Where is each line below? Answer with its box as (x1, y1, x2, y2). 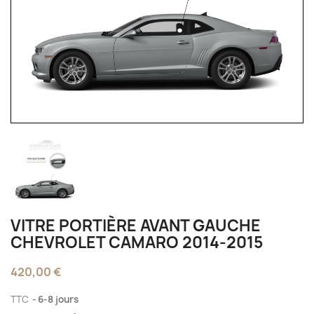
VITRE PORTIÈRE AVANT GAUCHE (11, 214, 261, 236)
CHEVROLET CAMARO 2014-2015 (11, 231, 263, 253)
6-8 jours (38, 292, 78, 306)
